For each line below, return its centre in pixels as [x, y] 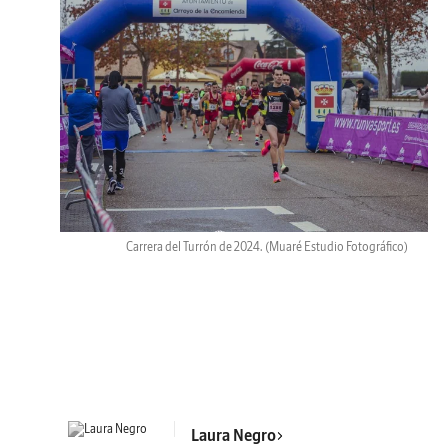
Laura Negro [233, 435]
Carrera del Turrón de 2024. [195, 247]
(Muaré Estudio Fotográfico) [336, 247]
